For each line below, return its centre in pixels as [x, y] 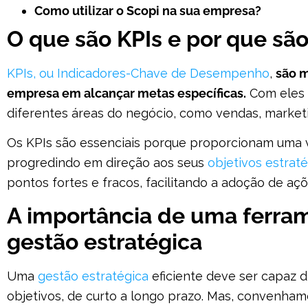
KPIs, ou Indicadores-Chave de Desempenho [138, 73]
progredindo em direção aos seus [107, 163]
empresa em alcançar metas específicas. [126, 93]
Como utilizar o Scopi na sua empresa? [148, 10]
